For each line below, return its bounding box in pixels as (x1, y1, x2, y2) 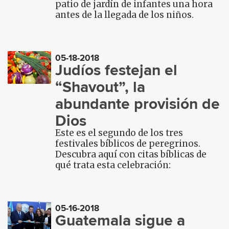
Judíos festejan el (55, 59, 178, 81)
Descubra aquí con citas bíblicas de (55, 149, 207, 160)
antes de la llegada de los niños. (55, 9, 194, 20)
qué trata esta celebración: (55, 159, 171, 171)
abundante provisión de (55, 93, 220, 115)
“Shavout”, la (55, 76, 146, 98)
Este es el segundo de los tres (55, 127, 184, 139)
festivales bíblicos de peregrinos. (55, 138, 201, 149)
